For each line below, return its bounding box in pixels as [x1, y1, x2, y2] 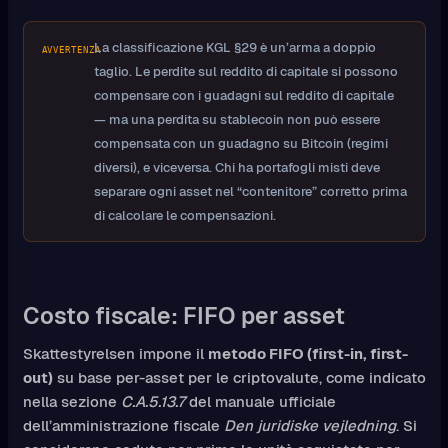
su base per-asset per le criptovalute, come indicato [52, 368, 426, 388]
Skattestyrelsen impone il [22, 344, 208, 364]
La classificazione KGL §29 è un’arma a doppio [93, 38, 376, 56]
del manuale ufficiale [184, 392, 336, 412]
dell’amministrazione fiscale [22, 416, 224, 436]
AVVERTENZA [41, 44, 101, 55]
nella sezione [22, 392, 121, 412]
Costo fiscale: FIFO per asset [22, 301, 345, 332]
